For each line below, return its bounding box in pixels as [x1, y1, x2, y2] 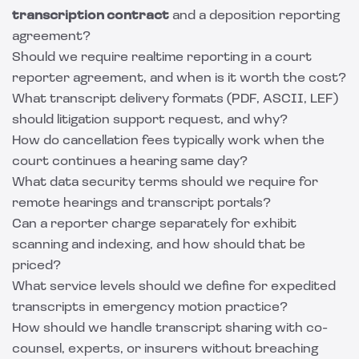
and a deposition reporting [169, 10, 340, 22]
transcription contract [12, 10, 169, 22]
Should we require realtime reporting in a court [12, 51, 312, 64]
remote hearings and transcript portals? [12, 197, 271, 210]
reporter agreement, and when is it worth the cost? [12, 72, 346, 85]
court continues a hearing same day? [12, 155, 248, 168]
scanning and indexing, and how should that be [12, 239, 305, 252]
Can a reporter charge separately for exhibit [12, 218, 296, 231]
